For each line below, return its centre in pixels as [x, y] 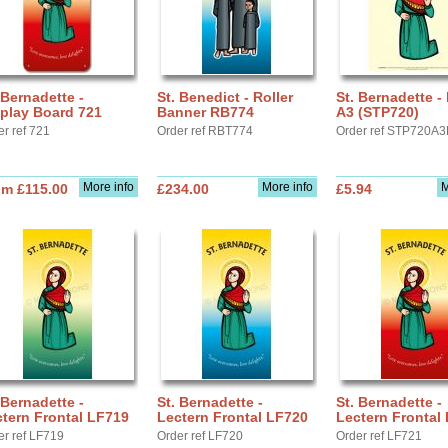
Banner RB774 [205, 112]
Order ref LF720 [200, 436]
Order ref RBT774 [205, 131]
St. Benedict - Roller [225, 97]
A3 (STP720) [377, 112]
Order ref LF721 [379, 436]
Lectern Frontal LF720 [232, 417]
